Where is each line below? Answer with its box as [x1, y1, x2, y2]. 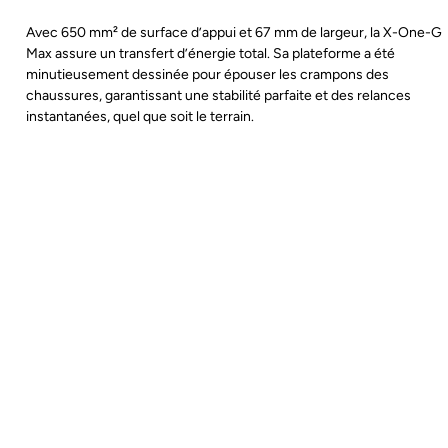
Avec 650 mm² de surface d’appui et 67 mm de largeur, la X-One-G [26, 24, 442, 42]
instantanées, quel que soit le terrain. [26, 108, 254, 126]
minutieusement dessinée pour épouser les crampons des [26, 66, 389, 84]
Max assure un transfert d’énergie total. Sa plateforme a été [26, 45, 395, 63]
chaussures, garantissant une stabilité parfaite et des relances [26, 87, 411, 105]
